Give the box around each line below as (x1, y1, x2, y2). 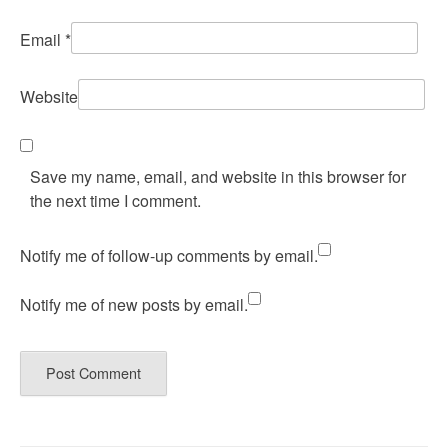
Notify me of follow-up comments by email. (20, 243, 318, 267)
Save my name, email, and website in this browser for (30, 164, 406, 188)
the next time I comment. (30, 188, 201, 212)
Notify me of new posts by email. (20, 292, 248, 316)
